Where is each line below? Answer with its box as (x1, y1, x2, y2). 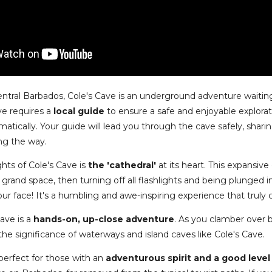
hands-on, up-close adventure (33, 214, 175, 225)
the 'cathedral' (88, 160, 157, 171)
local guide (53, 106, 105, 117)
